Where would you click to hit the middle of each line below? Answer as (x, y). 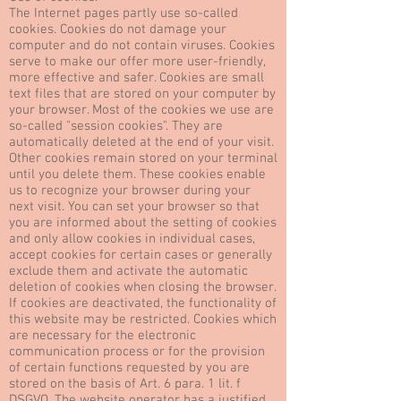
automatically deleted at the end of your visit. (141, 142)
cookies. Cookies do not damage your (118, 30)
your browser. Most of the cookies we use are (141, 110)
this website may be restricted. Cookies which (143, 320)
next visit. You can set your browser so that (134, 207)
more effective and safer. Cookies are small (137, 78)
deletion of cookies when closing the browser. (142, 287)
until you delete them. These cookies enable (137, 175)
